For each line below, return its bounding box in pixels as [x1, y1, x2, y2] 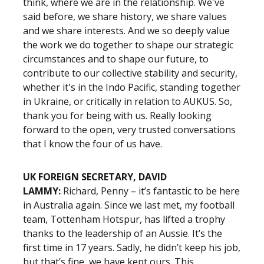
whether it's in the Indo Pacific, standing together [23, 81, 240, 94]
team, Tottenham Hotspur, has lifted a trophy [23, 213, 225, 226]
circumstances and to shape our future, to [23, 52, 209, 65]
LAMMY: [23, 184, 63, 197]
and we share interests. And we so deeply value [23, 24, 230, 37]
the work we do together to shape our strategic [23, 38, 233, 51]
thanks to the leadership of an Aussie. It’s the [23, 227, 222, 240]
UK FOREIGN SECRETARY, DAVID [23, 170, 167, 183]
